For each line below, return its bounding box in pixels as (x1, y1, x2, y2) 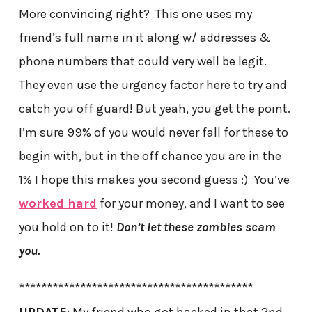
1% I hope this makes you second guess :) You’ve (18, 172, 290, 188)
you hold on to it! (18, 219, 116, 235)
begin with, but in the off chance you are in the (18, 148, 281, 164)
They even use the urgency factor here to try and (18, 77, 287, 93)
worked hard (18, 196, 97, 212)
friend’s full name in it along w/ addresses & (18, 30, 271, 46)
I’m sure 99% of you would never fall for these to (18, 125, 288, 141)
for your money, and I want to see (96, 196, 285, 212)
